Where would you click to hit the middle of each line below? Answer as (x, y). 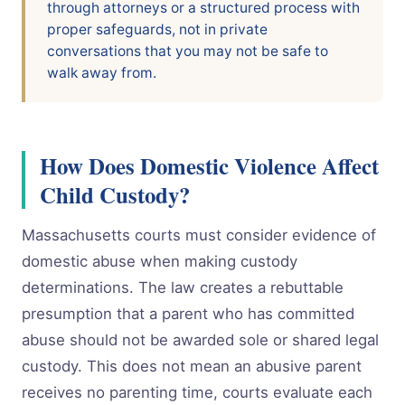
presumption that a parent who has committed (188, 314)
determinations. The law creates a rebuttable (183, 288)
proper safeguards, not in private (157, 29)
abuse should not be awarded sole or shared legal (200, 340)
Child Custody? (115, 195)
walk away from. (102, 72)
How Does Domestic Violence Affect (209, 166)
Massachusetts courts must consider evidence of (199, 235)
